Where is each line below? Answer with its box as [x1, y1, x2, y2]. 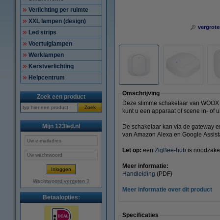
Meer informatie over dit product [122, 186, 212, 193]
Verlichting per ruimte [28, 6, 88, 13]
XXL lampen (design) [28, 18, 86, 25]
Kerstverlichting [28, 63, 74, 70]
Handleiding [122, 170, 155, 177]
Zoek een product [37, 93, 85, 100]
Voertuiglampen [28, 40, 72, 47]
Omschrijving [122, 90, 160, 97]
